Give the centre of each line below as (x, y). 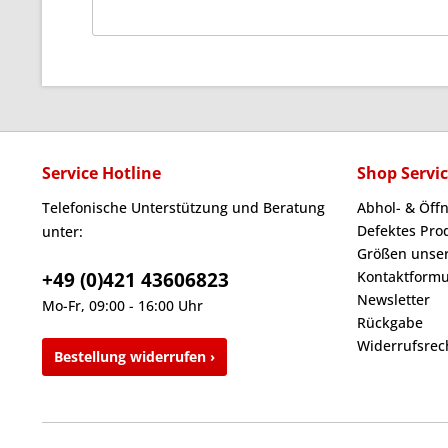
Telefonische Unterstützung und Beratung (183, 207)
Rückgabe (390, 322)
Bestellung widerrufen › (134, 356)
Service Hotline (101, 173)
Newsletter (393, 299)
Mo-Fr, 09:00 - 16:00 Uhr (122, 305)
